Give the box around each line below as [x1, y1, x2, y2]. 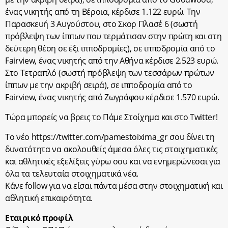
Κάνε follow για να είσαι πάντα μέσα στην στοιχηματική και [5, 180, 223, 192]
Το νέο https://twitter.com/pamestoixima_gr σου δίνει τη [5, 131, 215, 143]
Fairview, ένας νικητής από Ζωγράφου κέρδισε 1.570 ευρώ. [5, 92, 219, 103]
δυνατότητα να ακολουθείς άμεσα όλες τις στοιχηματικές [5, 144, 218, 155]
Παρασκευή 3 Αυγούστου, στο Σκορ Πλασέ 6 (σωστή [5, 18, 198, 30]
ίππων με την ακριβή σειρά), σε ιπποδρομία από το [5, 79, 192, 91]
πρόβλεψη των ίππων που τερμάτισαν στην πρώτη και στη [5, 31, 222, 42]
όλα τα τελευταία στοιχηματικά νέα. [5, 168, 139, 180]
